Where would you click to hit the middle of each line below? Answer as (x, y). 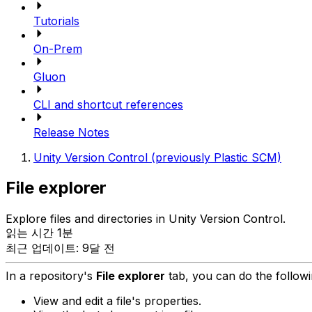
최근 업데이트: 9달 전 (60, 248)
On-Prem (58, 48)
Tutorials (56, 21)
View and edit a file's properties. (117, 301)
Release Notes (71, 132)
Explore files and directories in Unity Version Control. (146, 219)
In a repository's (51, 276)
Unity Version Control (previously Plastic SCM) (157, 157)
